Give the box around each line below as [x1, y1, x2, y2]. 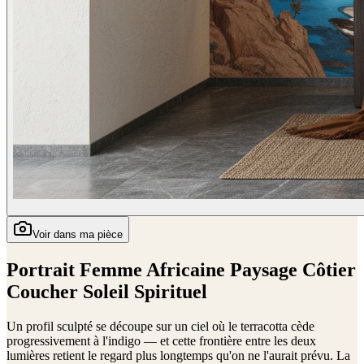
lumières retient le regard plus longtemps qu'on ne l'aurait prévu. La [6, 348, 350, 362]
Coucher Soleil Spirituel [6, 280, 207, 302]
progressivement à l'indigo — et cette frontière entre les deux [6, 333, 316, 348]
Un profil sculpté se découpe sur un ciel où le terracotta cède [6, 318, 314, 333]
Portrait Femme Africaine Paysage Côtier [6, 258, 356, 280]
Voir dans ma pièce [32, 228, 123, 240]
